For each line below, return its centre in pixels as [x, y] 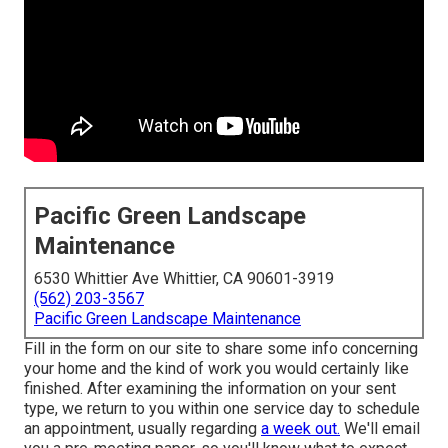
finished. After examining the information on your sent [210, 389]
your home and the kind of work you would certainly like [216, 369]
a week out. [300, 429]
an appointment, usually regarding [142, 429]
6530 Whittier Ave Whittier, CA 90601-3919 [184, 279]
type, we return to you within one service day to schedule [222, 409]
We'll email [380, 429]
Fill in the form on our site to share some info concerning [221, 349]
